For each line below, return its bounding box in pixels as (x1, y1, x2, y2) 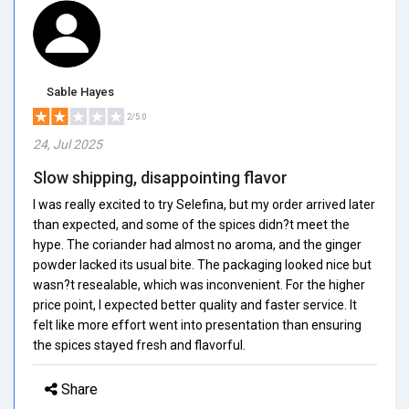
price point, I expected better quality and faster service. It (33, 297, 357, 312)
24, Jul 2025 (33, 136, 102, 152)
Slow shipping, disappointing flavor (33, 167, 288, 187)
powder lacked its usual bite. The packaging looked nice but (33, 257, 372, 272)
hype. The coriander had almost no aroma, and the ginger (33, 236, 362, 252)
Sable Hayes (47, 84, 114, 99)
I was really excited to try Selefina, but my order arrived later (33, 196, 375, 212)
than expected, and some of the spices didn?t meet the (33, 216, 350, 232)
